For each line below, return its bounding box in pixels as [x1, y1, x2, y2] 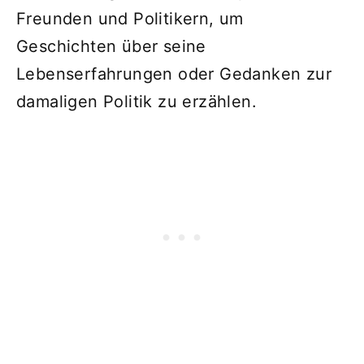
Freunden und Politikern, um [16, 9, 244, 29]
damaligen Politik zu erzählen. [16, 92, 257, 112]
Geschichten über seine [16, 37, 206, 57]
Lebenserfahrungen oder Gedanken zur [16, 64, 331, 84]
